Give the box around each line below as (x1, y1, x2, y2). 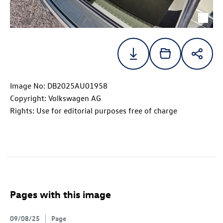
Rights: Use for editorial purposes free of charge (10, 106, 177, 116)
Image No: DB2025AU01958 (10, 81, 108, 91)
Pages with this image (10, 188, 111, 201)
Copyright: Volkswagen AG (10, 93, 101, 104)
